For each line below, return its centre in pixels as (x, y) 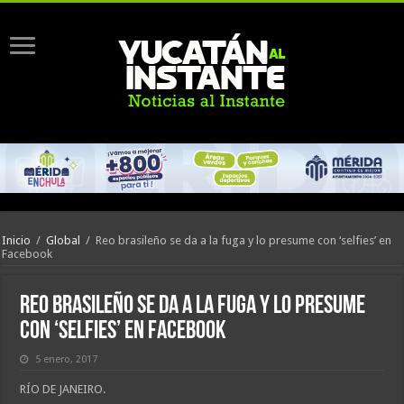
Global (64, 241)
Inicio (17, 241)
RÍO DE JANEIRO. (63, 389)
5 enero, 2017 (67, 359)
